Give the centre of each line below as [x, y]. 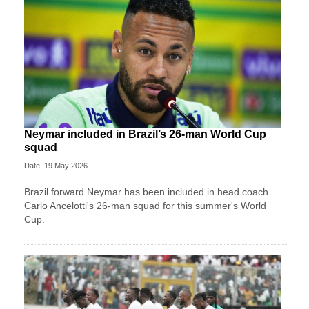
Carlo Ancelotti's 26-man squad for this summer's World [145, 205]
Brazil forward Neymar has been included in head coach [146, 191]
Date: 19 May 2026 [56, 165]
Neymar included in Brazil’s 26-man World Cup [145, 134]
